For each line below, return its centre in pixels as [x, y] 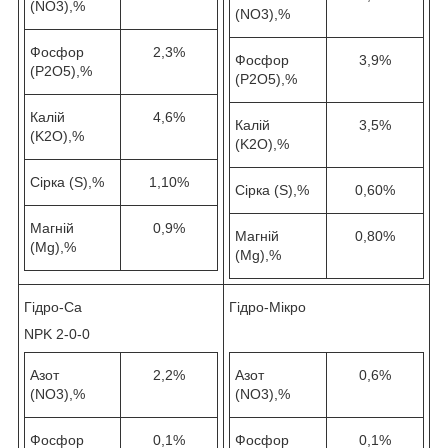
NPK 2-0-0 [57, 334]
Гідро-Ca [53, 307]
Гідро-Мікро [267, 307]
